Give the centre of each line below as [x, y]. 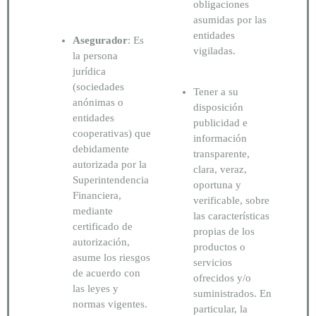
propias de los [224, 232]
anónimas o [98, 102]
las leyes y [96, 288]
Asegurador [100, 40]
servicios [213, 263]
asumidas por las [230, 19]
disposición [218, 108]
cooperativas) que [112, 133]
